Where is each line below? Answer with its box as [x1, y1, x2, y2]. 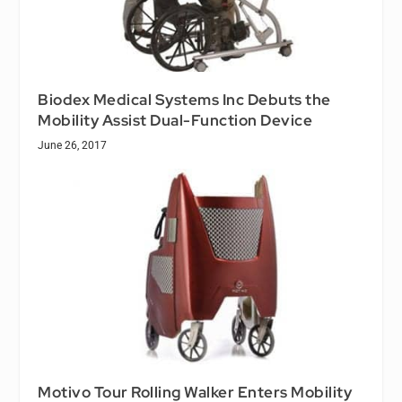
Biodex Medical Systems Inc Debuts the [38, 89, 331, 109]
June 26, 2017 [38, 138, 108, 152]
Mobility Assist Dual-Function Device [38, 109, 313, 130]
